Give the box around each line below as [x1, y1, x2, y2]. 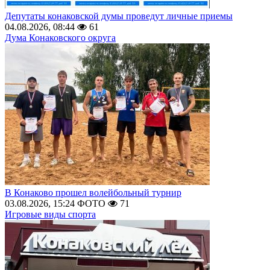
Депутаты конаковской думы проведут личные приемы [5, 11, 233, 21]
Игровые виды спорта [5, 209, 96, 219]
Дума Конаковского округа [5, 33, 116, 43]
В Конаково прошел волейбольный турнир [5, 187, 181, 198]
